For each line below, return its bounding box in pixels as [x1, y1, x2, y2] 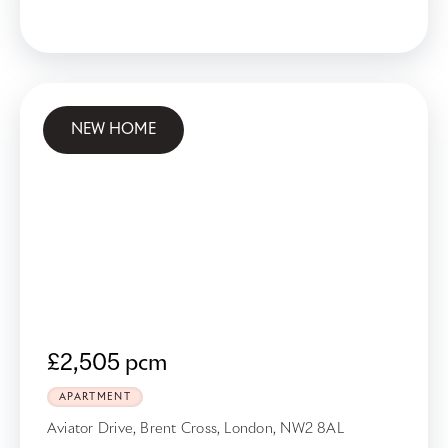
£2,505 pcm [47, 353, 167, 375]
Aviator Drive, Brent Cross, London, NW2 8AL [47, 422, 344, 436]
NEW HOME [71, 122, 156, 137]
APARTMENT [59, 392, 131, 402]
